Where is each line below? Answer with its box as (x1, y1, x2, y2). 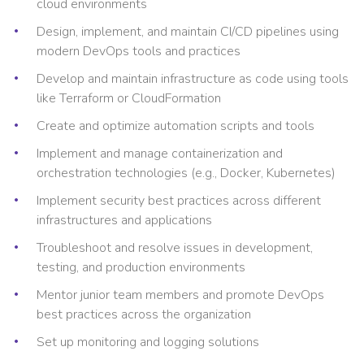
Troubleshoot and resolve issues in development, (37, 238, 313, 257)
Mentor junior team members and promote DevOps (37, 285, 324, 304)
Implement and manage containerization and (37, 144, 283, 162)
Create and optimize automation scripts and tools (37, 116, 318, 135)
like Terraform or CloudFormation (37, 89, 221, 107)
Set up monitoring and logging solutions (37, 332, 259, 351)
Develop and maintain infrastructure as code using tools (37, 69, 349, 88)
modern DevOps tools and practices (37, 41, 240, 60)
